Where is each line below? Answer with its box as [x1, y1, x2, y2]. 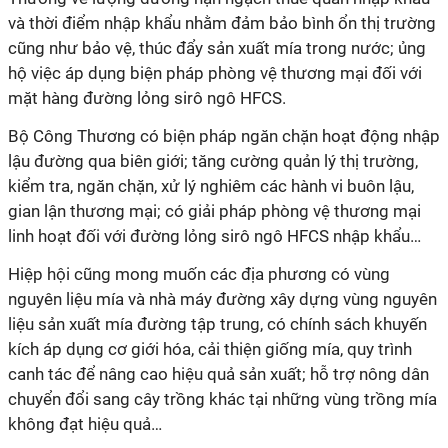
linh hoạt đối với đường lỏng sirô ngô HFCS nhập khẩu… [8, 226, 421, 246]
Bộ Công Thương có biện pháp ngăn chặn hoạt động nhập [8, 126, 440, 146]
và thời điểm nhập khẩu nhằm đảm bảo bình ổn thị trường [8, 13, 436, 33]
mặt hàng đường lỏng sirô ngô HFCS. [8, 88, 286, 108]
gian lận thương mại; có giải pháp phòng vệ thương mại [8, 201, 421, 221]
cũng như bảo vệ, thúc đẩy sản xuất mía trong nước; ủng [8, 38, 426, 58]
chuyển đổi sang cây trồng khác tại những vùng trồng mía [8, 389, 437, 409]
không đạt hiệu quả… [8, 414, 162, 434]
